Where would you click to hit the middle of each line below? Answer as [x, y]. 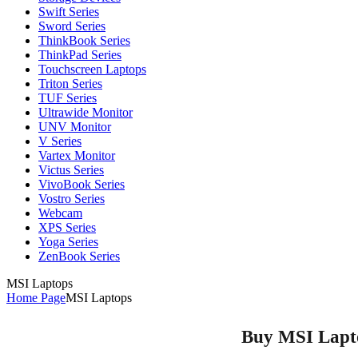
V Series [60, 141]
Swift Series [69, 12]
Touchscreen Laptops [92, 69]
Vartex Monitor [77, 155]
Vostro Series [72, 199]
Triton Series [70, 84]
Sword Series [72, 26]
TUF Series [68, 98]
